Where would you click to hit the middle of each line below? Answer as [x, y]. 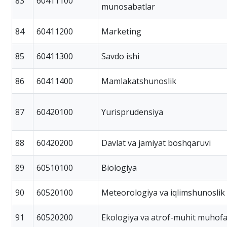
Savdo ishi [120, 56]
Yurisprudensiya [132, 112]
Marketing [121, 31]
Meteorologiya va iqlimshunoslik [163, 192]
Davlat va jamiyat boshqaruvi [156, 143]
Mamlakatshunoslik [139, 81]
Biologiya [119, 167]
